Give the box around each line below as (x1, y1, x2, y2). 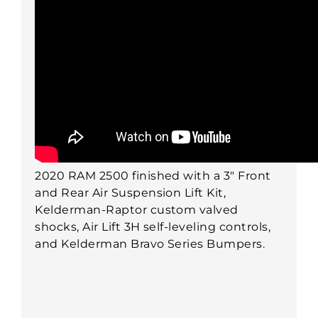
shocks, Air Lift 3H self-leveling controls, (35, 219, 271, 234)
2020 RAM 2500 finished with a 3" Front (35, 168, 271, 182)
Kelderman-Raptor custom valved (35, 202, 238, 216)
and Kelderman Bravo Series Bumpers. (35, 236, 265, 251)
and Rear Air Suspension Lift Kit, (35, 185, 226, 199)
